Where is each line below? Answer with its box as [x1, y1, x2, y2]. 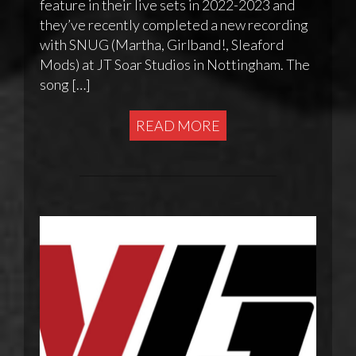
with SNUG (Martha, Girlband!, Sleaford [40, 36, 284, 54]
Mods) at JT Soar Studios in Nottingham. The [40, 56, 310, 74]
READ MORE [136, 117, 220, 135]
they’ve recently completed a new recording [40, 16, 308, 34]
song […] [40, 75, 91, 94]
